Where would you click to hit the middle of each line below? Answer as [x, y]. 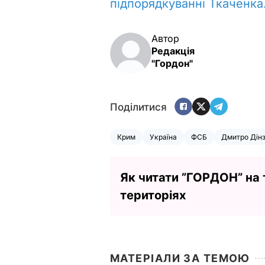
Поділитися [138, 107]
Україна [163, 137]
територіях [153, 195]
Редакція [173, 51]
